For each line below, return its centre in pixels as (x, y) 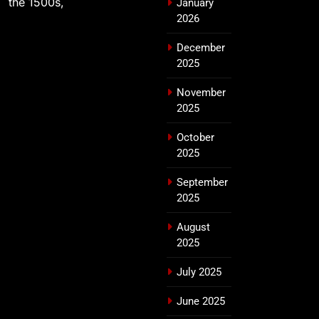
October (195, 137)
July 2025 (199, 272)
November (201, 92)
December (201, 47)
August (193, 227)
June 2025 (201, 301)
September (202, 182)
